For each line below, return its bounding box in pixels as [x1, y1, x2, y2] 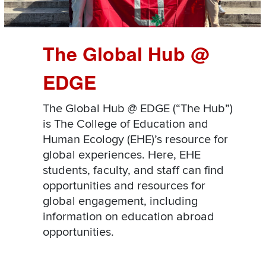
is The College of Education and [43, 117, 208, 132]
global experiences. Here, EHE [43, 148, 201, 163]
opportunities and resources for [43, 179, 205, 194]
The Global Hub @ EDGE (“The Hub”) [43, 102, 233, 116]
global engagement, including [43, 194, 198, 209]
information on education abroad [43, 210, 214, 224]
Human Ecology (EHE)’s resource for [43, 132, 228, 147]
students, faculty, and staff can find [43, 163, 224, 178]
